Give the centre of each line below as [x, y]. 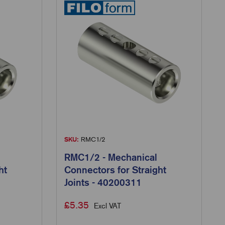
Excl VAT [108, 206]
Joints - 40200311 [103, 182]
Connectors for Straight [116, 170]
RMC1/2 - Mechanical [111, 157]
